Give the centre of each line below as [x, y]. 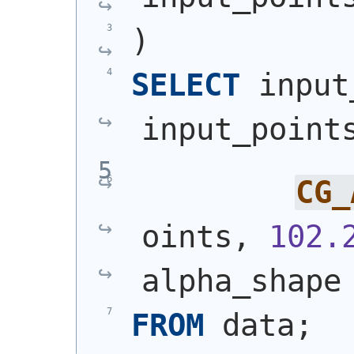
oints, [205, 236]
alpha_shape [241, 281]
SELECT [185, 85]
